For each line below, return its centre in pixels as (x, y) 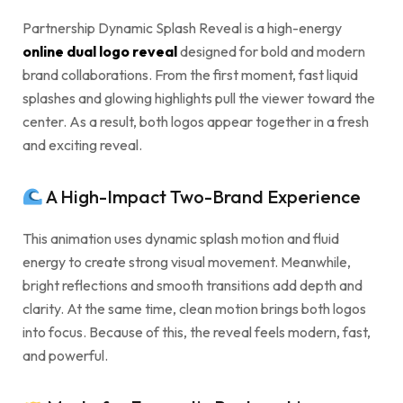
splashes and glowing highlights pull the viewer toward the (199, 99)
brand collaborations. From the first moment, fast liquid (190, 75)
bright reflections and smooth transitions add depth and (193, 286)
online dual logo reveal (100, 52)
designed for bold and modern (273, 52)
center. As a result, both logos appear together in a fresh (196, 122)
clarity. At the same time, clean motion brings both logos (194, 309)
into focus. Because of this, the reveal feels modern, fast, (197, 332)
